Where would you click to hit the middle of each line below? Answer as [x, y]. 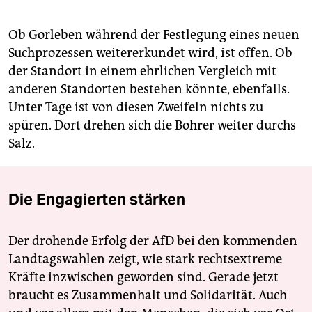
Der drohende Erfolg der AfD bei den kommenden [153, 241]
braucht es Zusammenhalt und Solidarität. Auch [148, 295]
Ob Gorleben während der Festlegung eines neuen [154, 34]
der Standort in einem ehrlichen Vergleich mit [142, 71]
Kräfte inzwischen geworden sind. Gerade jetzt [143, 277]
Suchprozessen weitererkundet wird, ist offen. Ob [150, 53]
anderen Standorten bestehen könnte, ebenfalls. [149, 89]
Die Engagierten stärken [97, 199]
